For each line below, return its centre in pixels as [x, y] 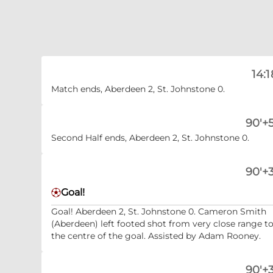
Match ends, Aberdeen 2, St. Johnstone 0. [138, 89]
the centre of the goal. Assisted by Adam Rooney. [156, 236]
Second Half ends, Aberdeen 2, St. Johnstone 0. [150, 138]
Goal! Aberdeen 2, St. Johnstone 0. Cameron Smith [159, 211]
